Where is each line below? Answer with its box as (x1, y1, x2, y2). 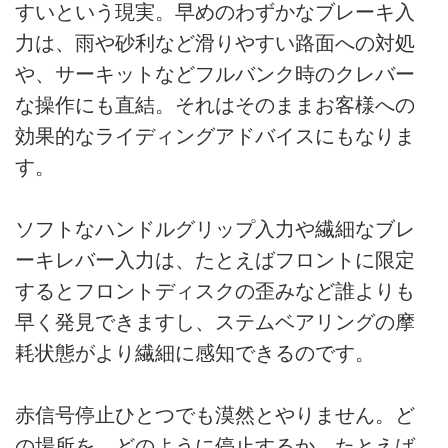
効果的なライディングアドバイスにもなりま (15, 124, 415, 147)
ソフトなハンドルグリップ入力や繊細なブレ (15, 218, 415, 241)
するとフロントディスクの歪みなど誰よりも (15, 280, 415, 303)
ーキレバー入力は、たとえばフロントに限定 (15, 249, 415, 272)
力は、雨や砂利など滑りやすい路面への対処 (15, 31, 415, 54)
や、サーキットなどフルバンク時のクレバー (15, 62, 415, 85)
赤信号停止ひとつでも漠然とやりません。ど (15, 404, 415, 427)
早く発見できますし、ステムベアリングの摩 (15, 311, 415, 334)
